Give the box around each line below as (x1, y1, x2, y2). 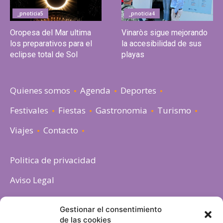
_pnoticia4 (129, 10, 155, 17)
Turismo (157, 105, 191, 116)
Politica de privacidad (10, 154, 96, 166)
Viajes (10, 124, 33, 136)
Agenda (80, 85, 111, 97)
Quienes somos (10, 85, 70, 97)
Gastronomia (96, 105, 147, 116)
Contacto (43, 124, 78, 136)
